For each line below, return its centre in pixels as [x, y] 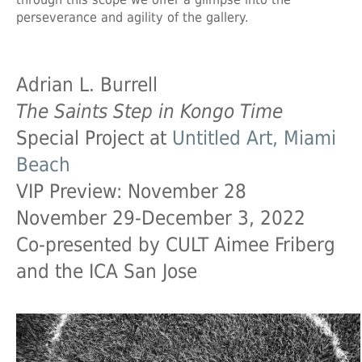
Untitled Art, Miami [254, 138]
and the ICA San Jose [107, 271]
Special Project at [94, 138]
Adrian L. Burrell [87, 84]
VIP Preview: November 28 [131, 191]
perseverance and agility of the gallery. [133, 17]
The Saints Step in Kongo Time [149, 111]
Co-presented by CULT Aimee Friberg [176, 244]
